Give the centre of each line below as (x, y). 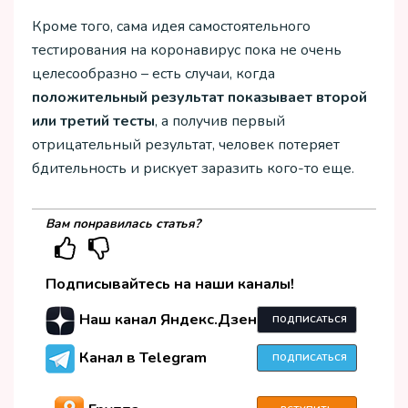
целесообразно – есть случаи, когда (153, 74)
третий (85, 122)
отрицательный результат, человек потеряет (186, 145)
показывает (270, 98)
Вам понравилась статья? (123, 223)
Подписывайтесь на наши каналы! (170, 285)
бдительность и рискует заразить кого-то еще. (193, 169)
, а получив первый (220, 122)
